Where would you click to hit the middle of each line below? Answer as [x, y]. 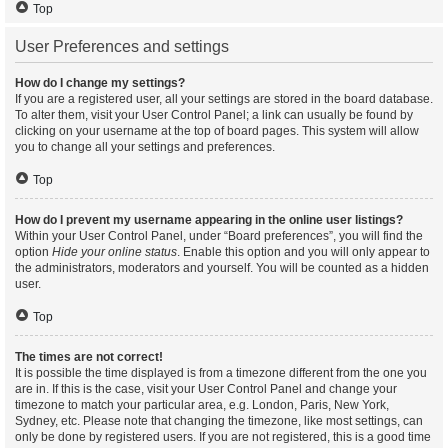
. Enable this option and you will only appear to [303, 252]
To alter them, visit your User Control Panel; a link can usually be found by [214, 115]
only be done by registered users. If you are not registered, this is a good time [223, 437]
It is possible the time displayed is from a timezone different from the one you [221, 373]
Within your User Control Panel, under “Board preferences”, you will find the [219, 236]
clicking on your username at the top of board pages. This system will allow [217, 131]
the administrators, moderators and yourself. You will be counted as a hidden [222, 268]
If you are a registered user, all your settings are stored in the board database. [224, 99]
